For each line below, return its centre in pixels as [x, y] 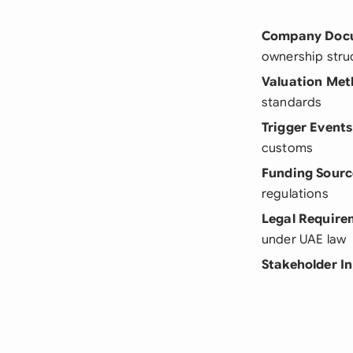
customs [288, 148]
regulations [295, 194]
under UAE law [304, 240]
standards [292, 102]
